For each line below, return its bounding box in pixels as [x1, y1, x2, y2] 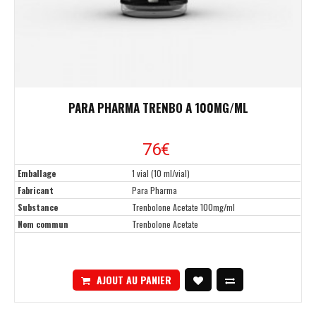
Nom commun [18, 218, 68, 231]
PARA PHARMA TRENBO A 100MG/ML [68, 99, 248, 117]
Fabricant [18, 184, 54, 197]
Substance [18, 201, 58, 214]
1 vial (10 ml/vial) [132, 167, 190, 180]
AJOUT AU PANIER [97, 272, 171, 287]
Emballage [18, 167, 56, 180]
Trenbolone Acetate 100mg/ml [132, 201, 235, 214]
